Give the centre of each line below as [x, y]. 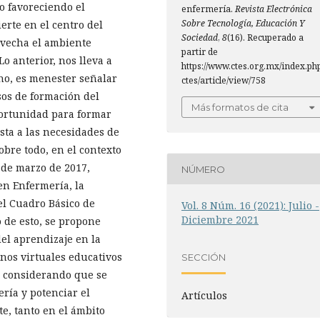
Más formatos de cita [240, 107]
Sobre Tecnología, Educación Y [243, 23]
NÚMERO [203, 169]
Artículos [204, 295]
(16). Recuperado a [265, 37]
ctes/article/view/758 [224, 80]
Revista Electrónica [274, 9]
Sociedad [200, 37]
